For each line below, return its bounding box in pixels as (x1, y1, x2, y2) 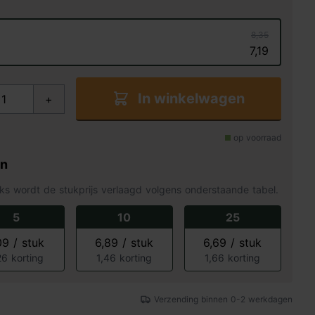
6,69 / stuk (203, 236, 262, 250)
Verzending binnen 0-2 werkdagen (154, 294, 292, 304)
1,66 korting (205, 252, 261, 264)
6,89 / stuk (95, 236, 154, 250)
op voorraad (233, 132, 281, 143)
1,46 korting (96, 252, 153, 264)
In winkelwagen (137, 90, 245, 107)
